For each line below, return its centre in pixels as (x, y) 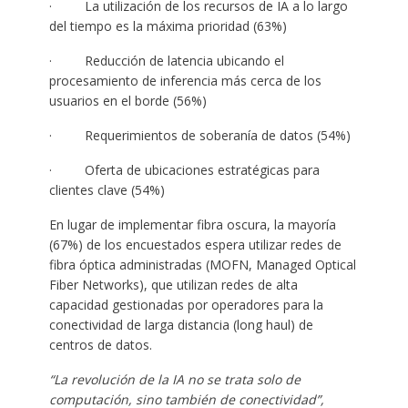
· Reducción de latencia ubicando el (166, 60)
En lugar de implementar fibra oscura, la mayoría (192, 224)
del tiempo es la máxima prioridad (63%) (168, 25)
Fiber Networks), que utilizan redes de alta (173, 284)
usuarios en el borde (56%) (127, 100)
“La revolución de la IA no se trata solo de (174, 379)
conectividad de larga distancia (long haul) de (181, 324)
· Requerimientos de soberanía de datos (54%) (201, 135)
